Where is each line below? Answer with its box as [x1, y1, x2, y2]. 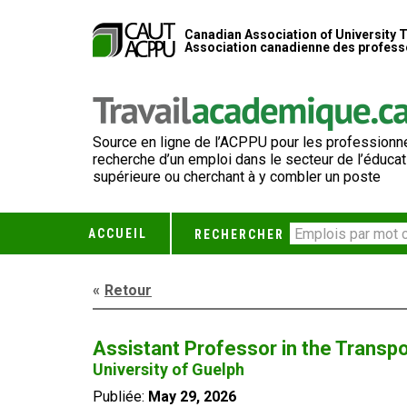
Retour [104, 282, 152, 299]
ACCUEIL [88, 226, 147, 241]
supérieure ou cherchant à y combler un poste [93, 168, 381, 185]
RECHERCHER [194, 226, 284, 242]
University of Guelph [93, 360, 244, 379]
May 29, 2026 [148, 388, 236, 405]
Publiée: [93, 388, 148, 405]
